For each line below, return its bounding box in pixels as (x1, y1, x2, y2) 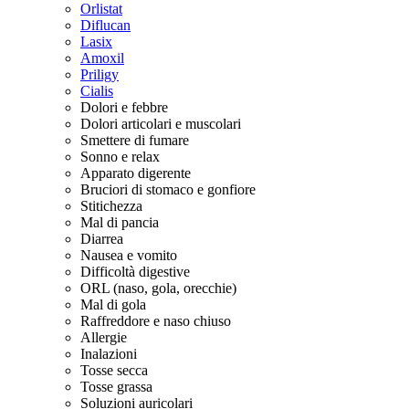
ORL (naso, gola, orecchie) (80, 280, 236, 296)
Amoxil (80, 50, 124, 66)
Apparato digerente (80, 165, 191, 181)
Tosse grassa (80, 379, 152, 394)
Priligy (80, 67, 119, 82)
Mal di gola (80, 297, 146, 312)
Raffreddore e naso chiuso (80, 313, 231, 329)
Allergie (80, 330, 127, 345)
